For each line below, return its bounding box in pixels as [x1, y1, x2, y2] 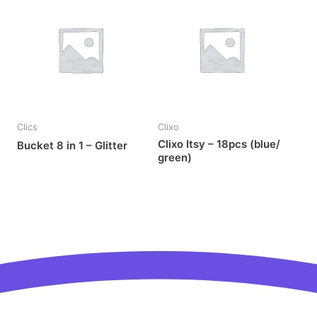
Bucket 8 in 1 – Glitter [16, 138, 127, 152]
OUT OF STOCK [181, 79, 262, 93]
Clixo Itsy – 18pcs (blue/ [158, 137, 281, 151]
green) [158, 150, 192, 164]
